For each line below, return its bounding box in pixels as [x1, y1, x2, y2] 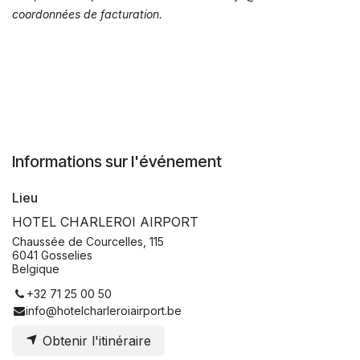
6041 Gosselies [12, 248, 92, 263]
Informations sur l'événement [12, 152, 222, 172]
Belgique [12, 262, 59, 276]
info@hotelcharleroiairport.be [26, 304, 182, 318]
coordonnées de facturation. [12, 7, 162, 22]
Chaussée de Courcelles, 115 [12, 235, 164, 249]
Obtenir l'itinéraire [39, 333, 151, 350]
